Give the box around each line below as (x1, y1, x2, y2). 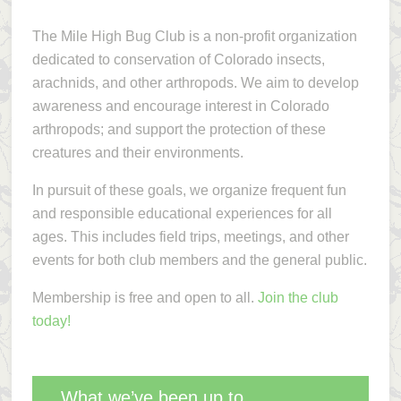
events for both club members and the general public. (31, 252, 367, 268)
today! (31, 313, 71, 328)
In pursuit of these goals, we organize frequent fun (31, 183, 346, 198)
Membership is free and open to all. (31, 290, 258, 305)
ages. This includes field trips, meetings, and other (31, 229, 349, 244)
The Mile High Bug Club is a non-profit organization (31, 29, 357, 44)
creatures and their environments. (31, 145, 243, 160)
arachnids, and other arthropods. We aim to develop (31, 75, 359, 90)
